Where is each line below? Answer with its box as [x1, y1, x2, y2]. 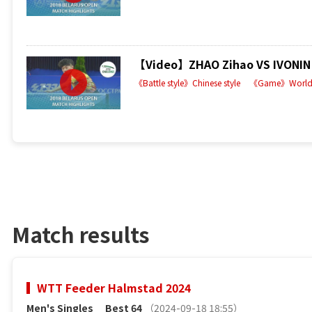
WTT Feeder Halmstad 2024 [37, 279, 191, 296]
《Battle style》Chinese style [134, 76, 240, 88]
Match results [12, 218, 150, 249]
